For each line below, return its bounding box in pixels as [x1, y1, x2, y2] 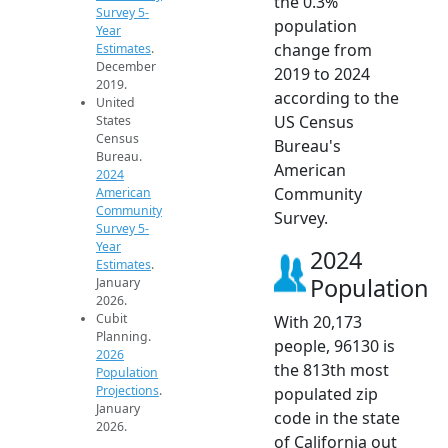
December [96, 58, 156, 76]
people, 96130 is [274, 335, 395, 358]
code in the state [274, 407, 400, 430]
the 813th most [274, 359, 389, 382]
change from [274, 39, 372, 62]
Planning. [96, 328, 151, 346]
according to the [274, 87, 399, 110]
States [96, 112, 131, 130]
